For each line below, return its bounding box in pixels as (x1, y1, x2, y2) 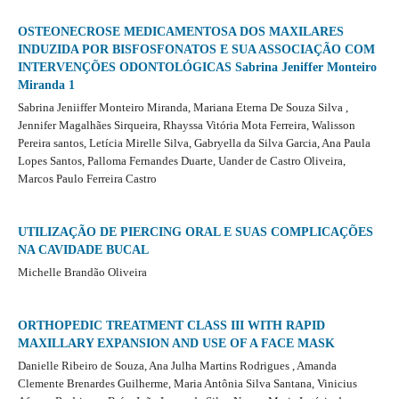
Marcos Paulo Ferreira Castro (17, 172, 157, 186)
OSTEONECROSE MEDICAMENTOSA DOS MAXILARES (17, 25, 344, 39)
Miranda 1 (17, 78, 75, 93)
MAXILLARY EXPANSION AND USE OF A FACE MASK (17, 337, 335, 351)
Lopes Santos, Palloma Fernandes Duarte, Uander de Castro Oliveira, (17, 154, 346, 168)
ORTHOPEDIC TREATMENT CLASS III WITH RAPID (17, 319, 325, 333)
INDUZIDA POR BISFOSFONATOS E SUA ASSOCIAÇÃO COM (17, 43, 375, 57)
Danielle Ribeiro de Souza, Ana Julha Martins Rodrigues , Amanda (17, 359, 337, 373)
